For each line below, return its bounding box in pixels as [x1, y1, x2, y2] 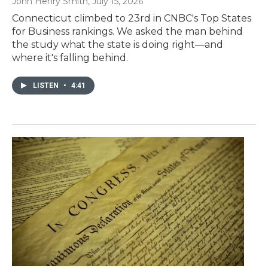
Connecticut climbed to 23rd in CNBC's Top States [12, 12, 251, 24]
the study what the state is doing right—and [12, 38, 223, 50]
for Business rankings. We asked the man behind [12, 25, 243, 37]
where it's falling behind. [12, 51, 128, 63]
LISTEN [33, 81, 60, 90]
